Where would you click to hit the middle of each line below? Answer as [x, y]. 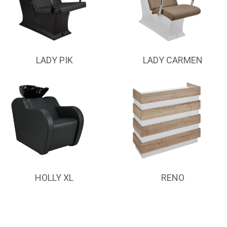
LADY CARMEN [173, 60]
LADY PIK [54, 60]
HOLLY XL [54, 178]
